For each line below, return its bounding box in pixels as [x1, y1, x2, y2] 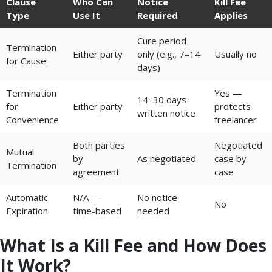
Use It [73, 8, 100, 21]
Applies [214, 8, 248, 21]
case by [214, 152, 246, 165]
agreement [73, 165, 120, 178]
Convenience [6, 113, 59, 126]
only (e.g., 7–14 [137, 47, 200, 60]
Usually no [214, 47, 257, 60]
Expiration [6, 204, 48, 217]
